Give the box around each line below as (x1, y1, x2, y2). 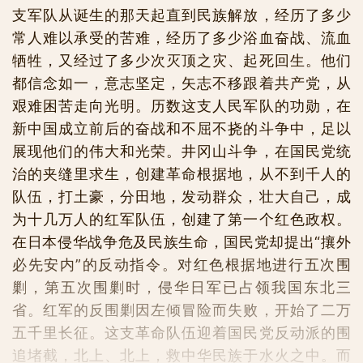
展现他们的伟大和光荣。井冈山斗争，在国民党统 (12, 142, 351, 160)
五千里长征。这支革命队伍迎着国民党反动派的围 (12, 323, 351, 341)
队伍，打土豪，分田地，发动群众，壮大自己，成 (12, 187, 351, 205)
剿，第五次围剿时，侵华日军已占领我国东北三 (12, 278, 351, 296)
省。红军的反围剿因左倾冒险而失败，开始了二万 (12, 301, 351, 318)
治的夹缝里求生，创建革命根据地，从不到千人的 (12, 164, 351, 182)
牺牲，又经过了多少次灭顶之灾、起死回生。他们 (12, 51, 351, 69)
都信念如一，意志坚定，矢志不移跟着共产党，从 (12, 74, 351, 92)
